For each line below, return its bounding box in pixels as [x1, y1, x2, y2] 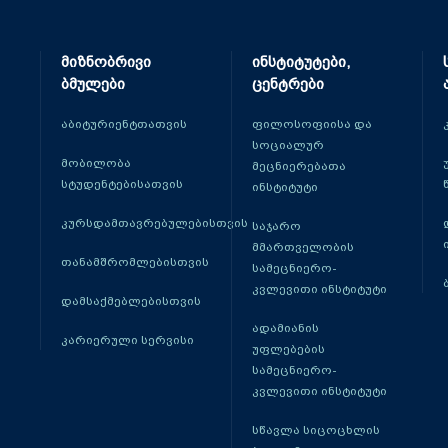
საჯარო [251, 219, 301, 233]
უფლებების [251, 342, 325, 356]
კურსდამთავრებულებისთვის [61, 216, 248, 230]
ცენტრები [251, 75, 324, 93]
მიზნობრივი [61, 53, 151, 71]
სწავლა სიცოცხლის [251, 423, 380, 437]
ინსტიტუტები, [251, 53, 350, 71]
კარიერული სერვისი [61, 333, 194, 347]
